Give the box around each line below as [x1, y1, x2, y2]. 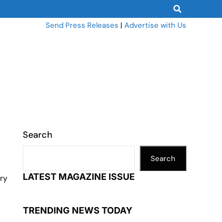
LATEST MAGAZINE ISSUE [23, 171, 135, 182]
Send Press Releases [46, 20, 118, 30]
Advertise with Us [124, 20, 186, 30]
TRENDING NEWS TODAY [23, 205, 132, 216]
